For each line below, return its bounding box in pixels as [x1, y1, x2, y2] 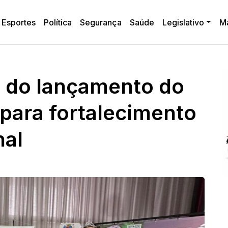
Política [44, 17, 72, 27]
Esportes [2, 17, 36, 27]
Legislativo [162, 17, 204, 27]
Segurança [80, 17, 122, 27]
